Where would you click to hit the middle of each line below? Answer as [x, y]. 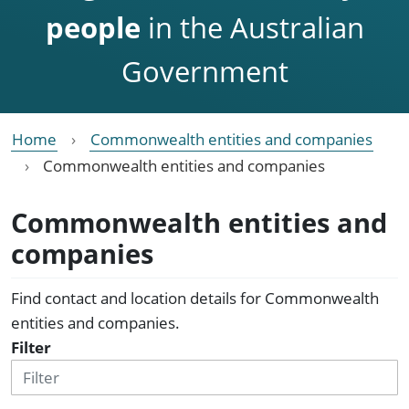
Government [204, 71]
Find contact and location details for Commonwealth [195, 298]
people [93, 27]
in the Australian [252, 27]
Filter [31, 347]
